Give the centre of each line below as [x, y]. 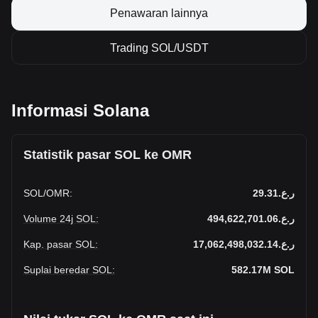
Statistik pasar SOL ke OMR [108, 155]
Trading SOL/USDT [159, 48]
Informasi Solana [80, 110]
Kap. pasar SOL [59, 244]
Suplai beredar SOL [68, 270]
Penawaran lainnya [159, 13]
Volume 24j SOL [60, 219]
